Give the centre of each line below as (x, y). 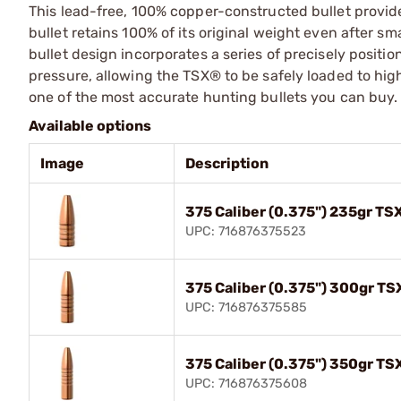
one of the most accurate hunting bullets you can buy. (213, 97)
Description (227, 163)
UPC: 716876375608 (246, 383)
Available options (90, 125)
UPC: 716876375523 (246, 231)
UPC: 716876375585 (246, 307)
